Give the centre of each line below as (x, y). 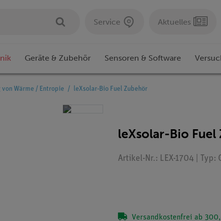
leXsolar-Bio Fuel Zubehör (110, 89)
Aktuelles (174, 22)
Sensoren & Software (143, 58)
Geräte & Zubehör (58, 58)
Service (107, 22)
